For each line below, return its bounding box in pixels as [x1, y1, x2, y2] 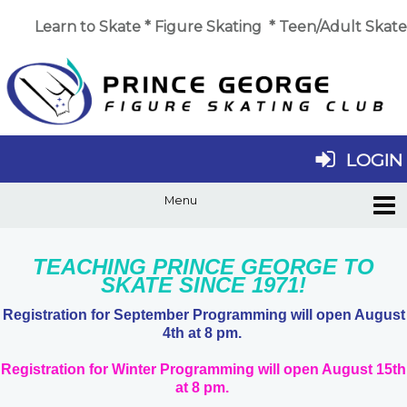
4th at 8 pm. [162, 324, 242, 341]
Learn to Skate [35, 18, 141, 35]
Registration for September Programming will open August [2, 306, 405, 323]
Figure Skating [154, 18, 262, 35]
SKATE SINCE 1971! [101, 272, 306, 297]
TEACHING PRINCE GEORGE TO [33, 253, 374, 279]
